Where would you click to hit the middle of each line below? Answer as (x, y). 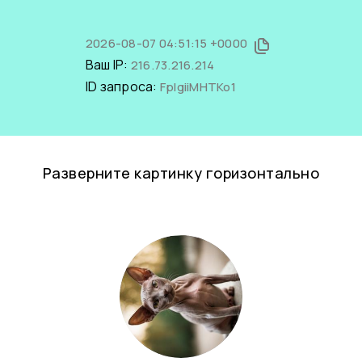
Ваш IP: (108, 65)
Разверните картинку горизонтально (181, 173)
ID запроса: (122, 86)
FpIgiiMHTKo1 (198, 87)
